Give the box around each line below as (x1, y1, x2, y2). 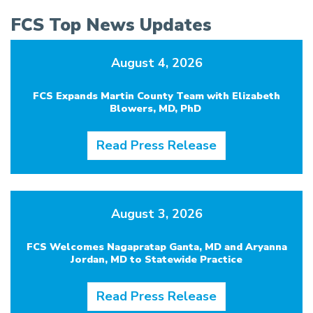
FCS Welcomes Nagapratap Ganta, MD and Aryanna (26, 239, 287, 254)
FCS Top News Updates (10, 13, 212, 37)
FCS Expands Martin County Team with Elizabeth (33, 88, 280, 103)
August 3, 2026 (110, 205, 203, 222)
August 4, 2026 (110, 54, 203, 71)
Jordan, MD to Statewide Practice (71, 252, 242, 266)
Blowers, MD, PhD (109, 101, 204, 115)
